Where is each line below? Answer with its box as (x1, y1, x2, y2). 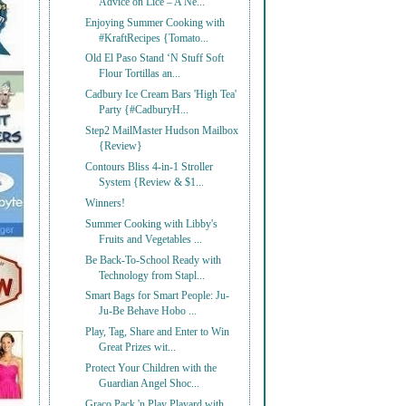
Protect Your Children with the (85, 362, 217, 375)
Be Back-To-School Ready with (85, 254, 222, 266)
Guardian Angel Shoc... (99, 378, 200, 391)
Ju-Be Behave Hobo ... (99, 305, 198, 318)
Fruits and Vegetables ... (99, 233, 203, 246)
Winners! (85, 197, 126, 209)
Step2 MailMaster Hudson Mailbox (85, 125, 239, 138)
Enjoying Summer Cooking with (85, 16, 226, 29)
